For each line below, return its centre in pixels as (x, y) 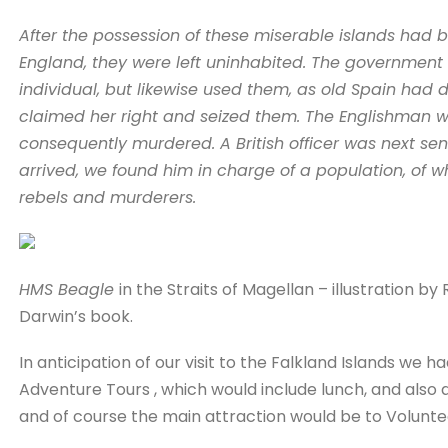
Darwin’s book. (75, 317)
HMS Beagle (68, 290)
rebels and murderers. (107, 197)
